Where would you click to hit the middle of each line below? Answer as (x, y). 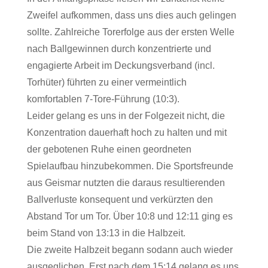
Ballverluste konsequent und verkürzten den (120, 200)
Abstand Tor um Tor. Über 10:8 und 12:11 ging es (130, 216)
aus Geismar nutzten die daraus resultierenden (126, 183)
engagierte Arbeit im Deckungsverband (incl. (121, 66)
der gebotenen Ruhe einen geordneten (109, 149)
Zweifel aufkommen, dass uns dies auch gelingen (131, 15)
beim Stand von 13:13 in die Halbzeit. (106, 233)
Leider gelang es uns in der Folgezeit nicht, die (126, 116)
